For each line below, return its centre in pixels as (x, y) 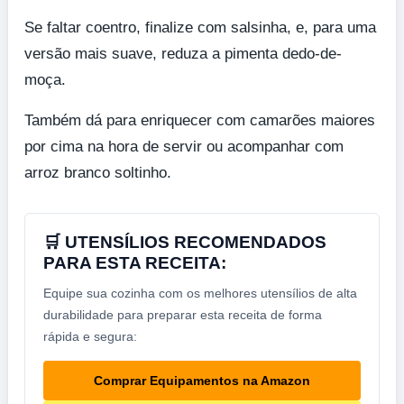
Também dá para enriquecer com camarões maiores (200, 120)
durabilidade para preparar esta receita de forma (183, 314)
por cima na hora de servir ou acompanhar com (184, 146)
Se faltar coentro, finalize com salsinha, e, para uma (200, 27)
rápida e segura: (90, 336)
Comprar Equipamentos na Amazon (202, 380)
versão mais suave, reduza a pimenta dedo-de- (183, 53)
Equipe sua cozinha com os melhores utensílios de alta (200, 293)
